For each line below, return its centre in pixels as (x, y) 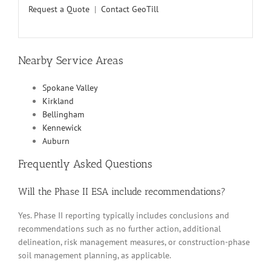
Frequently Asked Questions (85, 164)
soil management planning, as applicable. (95, 255)
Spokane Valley (70, 88)
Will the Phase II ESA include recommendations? (122, 191)
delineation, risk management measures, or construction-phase (134, 242)
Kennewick (62, 128)
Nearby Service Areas (71, 61)
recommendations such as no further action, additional (119, 228)
